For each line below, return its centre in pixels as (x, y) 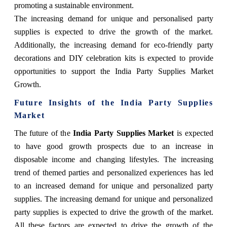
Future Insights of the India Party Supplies (113, 102)
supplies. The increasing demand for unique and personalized (113, 199)
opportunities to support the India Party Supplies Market (113, 71)
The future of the (44, 133)
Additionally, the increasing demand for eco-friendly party (113, 45)
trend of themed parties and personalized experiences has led (113, 172)
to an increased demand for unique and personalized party (113, 185)
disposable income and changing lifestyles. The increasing (113, 159)
